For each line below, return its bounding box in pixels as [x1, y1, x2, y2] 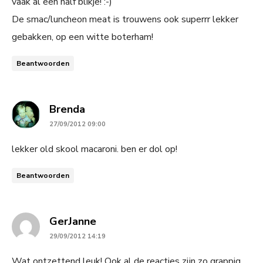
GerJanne [49, 214, 96, 228]
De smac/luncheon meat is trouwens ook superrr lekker [12, 13, 238, 26]
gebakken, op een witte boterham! [12, 31, 153, 43]
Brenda [49, 102, 85, 116]
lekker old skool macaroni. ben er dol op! [12, 143, 177, 156]
